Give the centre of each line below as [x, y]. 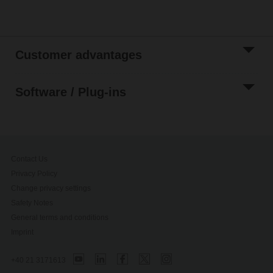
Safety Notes [32, 203]
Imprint [23, 232]
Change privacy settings [51, 188]
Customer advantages [78, 55]
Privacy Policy [34, 173]
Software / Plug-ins [70, 92]
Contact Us [30, 159]
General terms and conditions [60, 217]
